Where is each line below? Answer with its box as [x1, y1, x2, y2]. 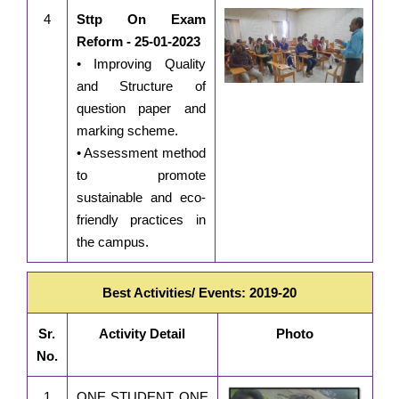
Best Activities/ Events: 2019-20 [102, 285, 297, 301]
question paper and [76, 101, 206, 117]
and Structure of [76, 78, 206, 94]
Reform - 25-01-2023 [76, 34, 200, 50]
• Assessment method [76, 145, 206, 161]
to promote [76, 167, 206, 183]
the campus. [76, 234, 149, 250]
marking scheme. [76, 123, 178, 139]
